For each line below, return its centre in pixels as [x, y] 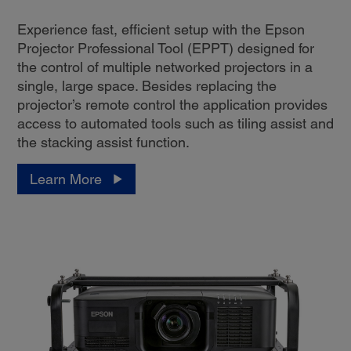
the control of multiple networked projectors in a [165, 67]
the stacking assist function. [103, 142]
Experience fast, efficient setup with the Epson [161, 29]
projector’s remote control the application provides [172, 104]
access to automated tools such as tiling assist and [175, 123]
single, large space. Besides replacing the [147, 85]
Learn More [65, 179]
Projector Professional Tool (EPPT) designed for [165, 48]
